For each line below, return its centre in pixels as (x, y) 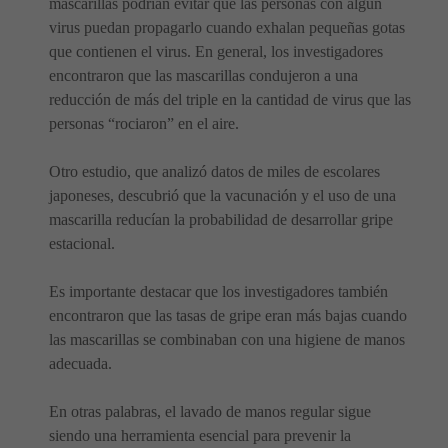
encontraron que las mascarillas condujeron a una (203, 76)
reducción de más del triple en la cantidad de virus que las (230, 100)
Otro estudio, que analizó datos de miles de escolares (214, 172)
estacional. (82, 244)
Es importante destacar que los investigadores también (218, 292)
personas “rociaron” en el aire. (144, 124)
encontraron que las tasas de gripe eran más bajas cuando (228, 316)
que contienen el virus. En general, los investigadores (216, 52)
